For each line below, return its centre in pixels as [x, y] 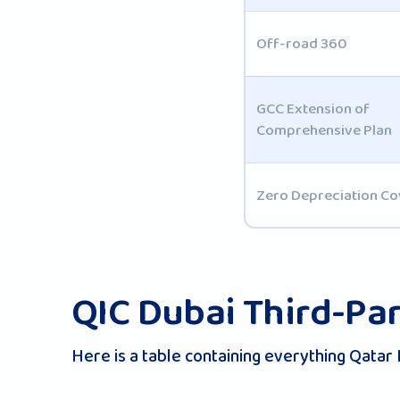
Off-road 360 [301, 43]
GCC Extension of [312, 108]
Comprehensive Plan [324, 130]
